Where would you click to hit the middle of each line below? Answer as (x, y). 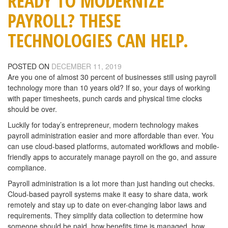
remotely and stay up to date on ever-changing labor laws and (107, 205)
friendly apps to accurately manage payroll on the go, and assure (112, 157)
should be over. (32, 109)
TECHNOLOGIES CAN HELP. (98, 40)
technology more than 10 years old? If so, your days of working (109, 88)
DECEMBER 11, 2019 (87, 66)
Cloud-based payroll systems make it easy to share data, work (108, 194)
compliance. (27, 168)
